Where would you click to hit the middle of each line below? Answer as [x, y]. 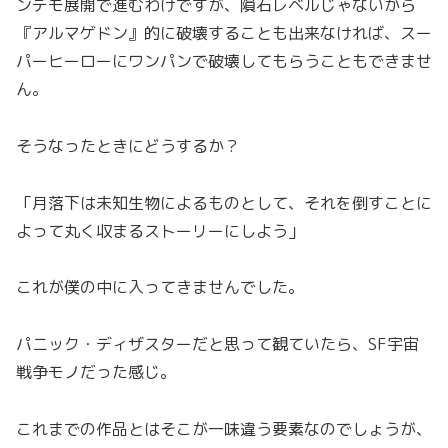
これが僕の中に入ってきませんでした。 [160, 287]
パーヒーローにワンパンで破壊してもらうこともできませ [224, 60]
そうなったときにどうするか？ [128, 145]
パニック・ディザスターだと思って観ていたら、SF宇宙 [217, 344]
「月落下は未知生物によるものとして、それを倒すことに [224, 202]
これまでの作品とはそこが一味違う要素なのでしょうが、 [224, 428]
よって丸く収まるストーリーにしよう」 [160, 230]
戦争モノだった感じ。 [96, 372]
